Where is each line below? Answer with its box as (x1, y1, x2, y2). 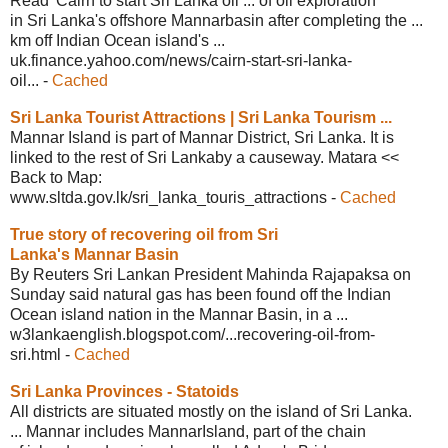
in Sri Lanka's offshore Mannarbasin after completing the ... (10, 11, 423, 29)
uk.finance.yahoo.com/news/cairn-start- (10, 51, 286, 69)
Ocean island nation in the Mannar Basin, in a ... (10, 305, 348, 323)
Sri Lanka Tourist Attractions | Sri (10, 108, 263, 126)
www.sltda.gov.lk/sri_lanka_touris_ (10, 188, 254, 206)
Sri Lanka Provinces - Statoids (10, 382, 239, 400)
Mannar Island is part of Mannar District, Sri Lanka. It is (10, 128, 394, 146)
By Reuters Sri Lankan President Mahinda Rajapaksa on (10, 265, 411, 283)
